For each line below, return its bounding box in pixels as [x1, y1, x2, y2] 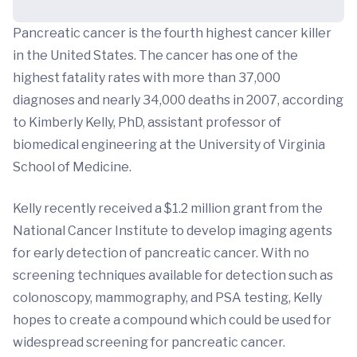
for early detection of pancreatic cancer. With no [13, 245, 309, 261]
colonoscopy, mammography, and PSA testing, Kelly [13, 290, 322, 305]
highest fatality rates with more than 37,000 [13, 70, 280, 85]
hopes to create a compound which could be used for [13, 312, 331, 328]
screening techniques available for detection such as [13, 268, 333, 283]
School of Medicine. [13, 159, 131, 175]
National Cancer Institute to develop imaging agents [13, 223, 332, 238]
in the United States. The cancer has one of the [13, 48, 298, 63]
